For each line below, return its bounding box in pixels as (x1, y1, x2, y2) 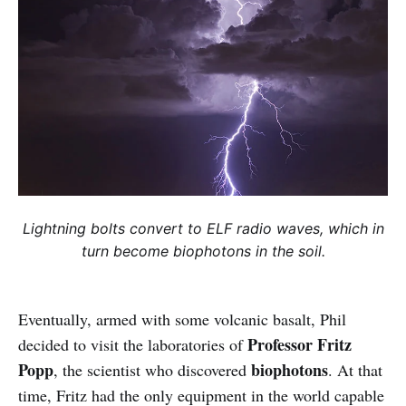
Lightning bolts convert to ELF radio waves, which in (22, 219, 384, 238)
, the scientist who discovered (53, 359, 251, 382)
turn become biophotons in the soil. (81, 242, 325, 261)
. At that (328, 359, 382, 382)
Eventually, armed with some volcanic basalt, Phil (18, 308, 346, 331)
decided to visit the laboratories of (18, 333, 247, 356)
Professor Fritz (247, 333, 352, 357)
